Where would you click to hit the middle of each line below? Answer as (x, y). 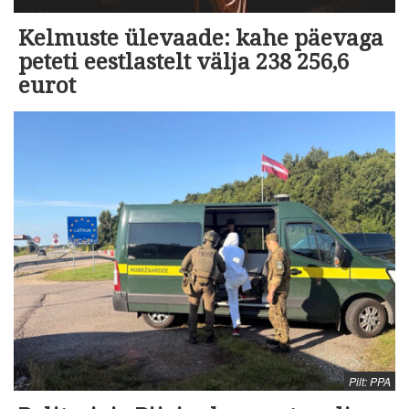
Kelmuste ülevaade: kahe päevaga (201, 38)
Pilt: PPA (370, 382)
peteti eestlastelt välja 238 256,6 (184, 62)
